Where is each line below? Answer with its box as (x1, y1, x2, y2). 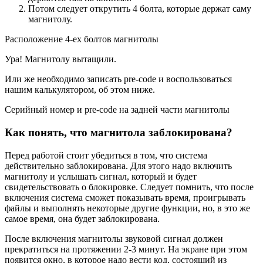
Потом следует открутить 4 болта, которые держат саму (28, 4, 251, 14)
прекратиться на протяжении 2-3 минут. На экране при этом (5, 244, 247, 254)
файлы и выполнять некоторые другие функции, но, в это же (5, 203, 250, 213)
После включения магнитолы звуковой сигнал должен (5, 233, 223, 244)
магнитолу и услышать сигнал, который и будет (5, 171, 197, 181)
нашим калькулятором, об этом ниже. (5, 85, 155, 95)
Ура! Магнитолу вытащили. (5, 54, 116, 65)
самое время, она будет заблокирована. (5, 213, 160, 224)
